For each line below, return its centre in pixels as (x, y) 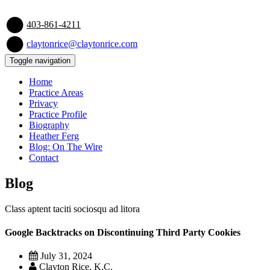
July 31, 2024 (65, 256)
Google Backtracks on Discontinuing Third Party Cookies (123, 233)
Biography (49, 125)
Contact (44, 158)
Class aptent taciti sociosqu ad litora (72, 209)
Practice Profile (58, 114)
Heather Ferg (54, 136)
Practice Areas (56, 93)
